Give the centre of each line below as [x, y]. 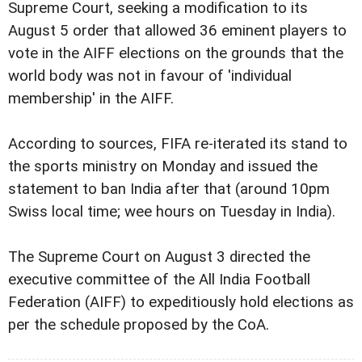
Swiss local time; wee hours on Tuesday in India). [172, 211]
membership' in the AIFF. [91, 98]
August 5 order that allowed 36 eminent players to [177, 30]
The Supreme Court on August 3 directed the [159, 257]
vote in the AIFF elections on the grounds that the [176, 53]
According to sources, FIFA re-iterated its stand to [178, 143]
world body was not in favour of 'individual [150, 76]
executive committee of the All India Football [159, 279]
